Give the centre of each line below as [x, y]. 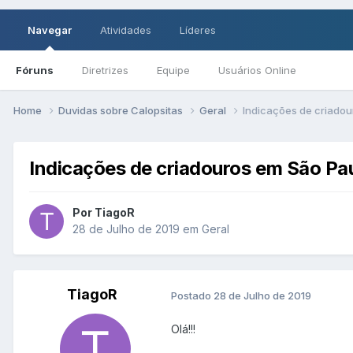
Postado [192, 295]
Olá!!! [183, 329]
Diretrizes [105, 70]
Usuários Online [257, 70]
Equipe [173, 70]
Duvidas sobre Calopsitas [122, 110]
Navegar [50, 30]
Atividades [126, 30]
